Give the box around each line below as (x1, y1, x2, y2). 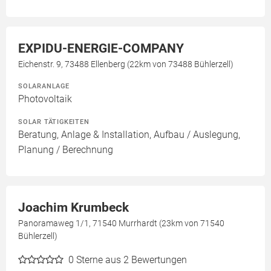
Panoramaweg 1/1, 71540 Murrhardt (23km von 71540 (18, 218, 224, 228)
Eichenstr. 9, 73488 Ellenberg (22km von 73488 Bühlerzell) (18, 59, 233, 69)
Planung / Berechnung (18, 143, 113, 155)
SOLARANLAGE (18, 81, 70, 90)
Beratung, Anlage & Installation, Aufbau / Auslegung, (18, 128, 240, 140)
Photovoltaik (18, 93, 72, 105)
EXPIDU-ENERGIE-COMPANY (18, 41, 184, 56)
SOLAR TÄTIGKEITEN (18, 117, 90, 126)
